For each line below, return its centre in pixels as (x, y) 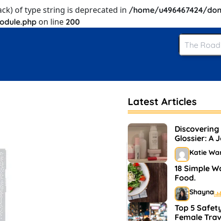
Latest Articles (162, 101)
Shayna (202, 192)
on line (51, 22)
